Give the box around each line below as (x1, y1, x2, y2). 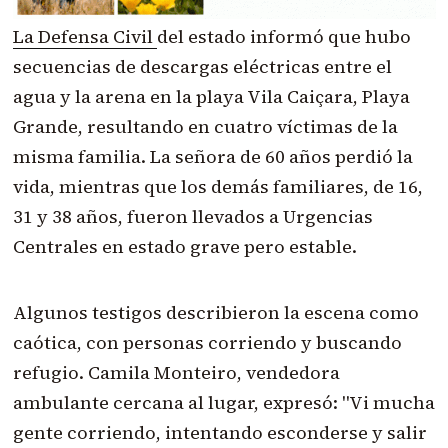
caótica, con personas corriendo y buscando (12, 330, 402, 356)
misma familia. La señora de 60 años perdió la (12, 144, 413, 170)
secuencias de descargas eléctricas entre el (12, 54, 392, 80)
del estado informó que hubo (156, 24, 411, 50)
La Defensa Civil (12, 24, 157, 50)
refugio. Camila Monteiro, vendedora (12, 360, 340, 386)
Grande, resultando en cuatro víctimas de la (12, 114, 398, 140)
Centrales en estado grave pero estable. (12, 234, 357, 260)
